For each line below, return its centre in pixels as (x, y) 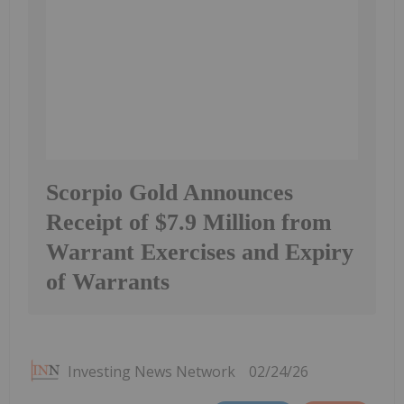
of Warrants (108, 281)
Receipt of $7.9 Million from (189, 222)
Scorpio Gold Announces (170, 192)
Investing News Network (151, 371)
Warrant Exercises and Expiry (200, 252)
